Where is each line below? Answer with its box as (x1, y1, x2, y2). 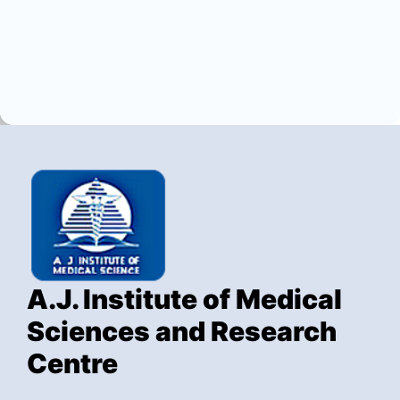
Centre (27, 346, 118, 379)
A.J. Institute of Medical (27, 282, 342, 315)
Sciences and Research (27, 314, 337, 347)
